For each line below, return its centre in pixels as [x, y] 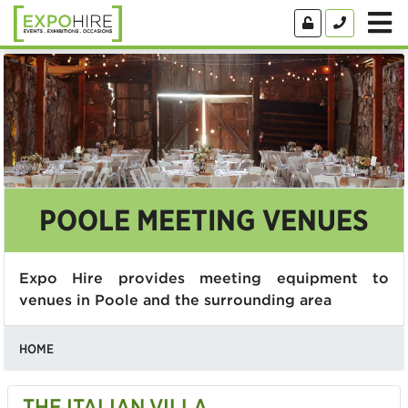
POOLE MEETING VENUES [204, 219]
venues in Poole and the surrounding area [175, 299]
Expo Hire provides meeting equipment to [204, 277]
